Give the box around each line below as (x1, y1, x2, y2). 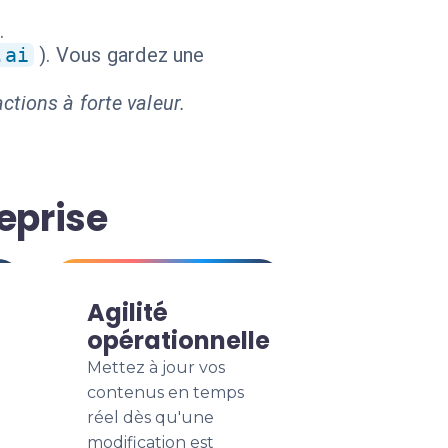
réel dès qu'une (87, 408, 214, 427)
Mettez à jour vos (87, 358, 225, 377)
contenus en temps (87, 383, 244, 402)
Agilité (87, 296, 168, 329)
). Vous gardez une (39, 43, 205, 67)
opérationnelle (87, 324, 270, 357)
